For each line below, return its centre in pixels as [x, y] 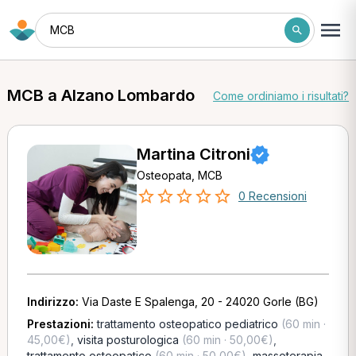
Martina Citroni [193, 154]
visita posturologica [128, 340]
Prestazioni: [62, 324]
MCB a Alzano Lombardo [101, 95]
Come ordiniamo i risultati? [281, 95]
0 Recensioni [272, 196]
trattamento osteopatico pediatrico [187, 324]
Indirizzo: [54, 302]
